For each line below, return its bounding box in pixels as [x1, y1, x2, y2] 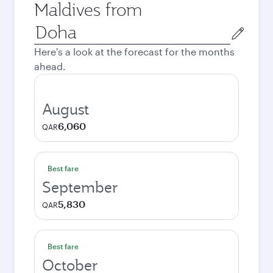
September [42, 177, 118, 197]
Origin [34, 21, 62, 33]
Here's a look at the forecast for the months [34, 46, 235, 57]
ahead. [34, 60, 66, 72]
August [42, 99, 89, 119]
